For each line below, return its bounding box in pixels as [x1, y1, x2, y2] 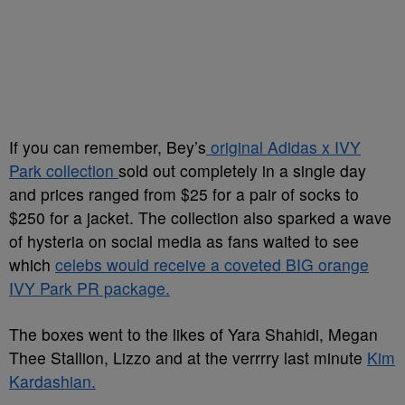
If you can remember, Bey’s [9, 136, 206, 158]
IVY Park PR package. [9, 277, 170, 299]
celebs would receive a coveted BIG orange [55, 253, 369, 276]
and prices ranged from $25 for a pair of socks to [9, 183, 359, 205]
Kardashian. [9, 370, 96, 392]
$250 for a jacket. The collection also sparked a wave [9, 206, 391, 229]
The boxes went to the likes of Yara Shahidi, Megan [9, 323, 378, 345]
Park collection [9, 159, 118, 182]
